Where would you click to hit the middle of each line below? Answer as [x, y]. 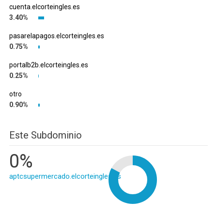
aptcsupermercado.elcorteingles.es [65, 176]
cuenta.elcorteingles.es [45, 7]
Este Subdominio [46, 135]
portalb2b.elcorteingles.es [49, 65]
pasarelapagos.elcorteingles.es [57, 36]
